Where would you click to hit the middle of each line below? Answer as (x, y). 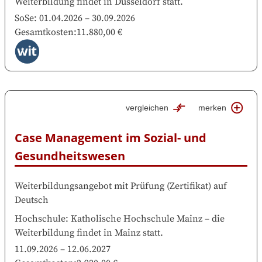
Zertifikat (189, 186)
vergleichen (147, 108)
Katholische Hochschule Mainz (137, 219)
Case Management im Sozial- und (111, 138)
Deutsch (32, 200)
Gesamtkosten (44, 32)
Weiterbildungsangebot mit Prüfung (89, 186)
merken (213, 108)
